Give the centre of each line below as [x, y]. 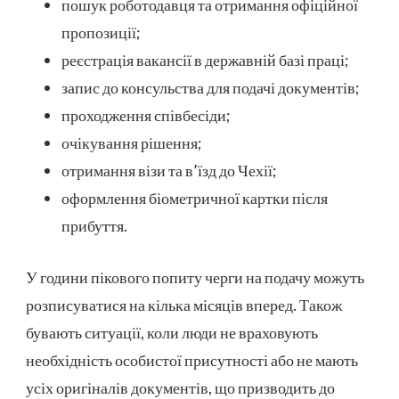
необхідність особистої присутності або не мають [192, 360]
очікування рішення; [132, 143]
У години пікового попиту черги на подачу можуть [195, 277]
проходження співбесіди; [146, 115]
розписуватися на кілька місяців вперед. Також [184, 305]
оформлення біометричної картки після [195, 198]
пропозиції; [101, 33]
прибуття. [94, 226]
